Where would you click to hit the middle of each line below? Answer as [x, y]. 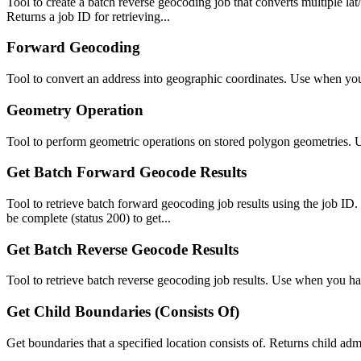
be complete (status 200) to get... [89, 218]
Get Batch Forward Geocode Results [127, 172]
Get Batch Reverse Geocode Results [122, 249]
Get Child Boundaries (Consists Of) [123, 312]
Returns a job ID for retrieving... [88, 16]
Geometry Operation [75, 110]
